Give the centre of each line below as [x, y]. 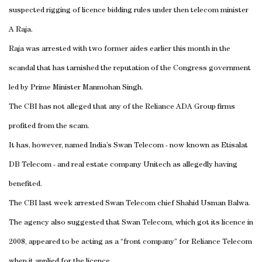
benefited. [25, 184]
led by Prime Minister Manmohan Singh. [76, 88]
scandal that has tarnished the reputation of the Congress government [130, 68]
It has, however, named [49, 146]
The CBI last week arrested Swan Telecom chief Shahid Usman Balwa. [130, 204]
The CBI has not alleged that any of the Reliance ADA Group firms [122, 107]
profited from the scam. [49, 126]
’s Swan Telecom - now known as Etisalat [177, 146]
